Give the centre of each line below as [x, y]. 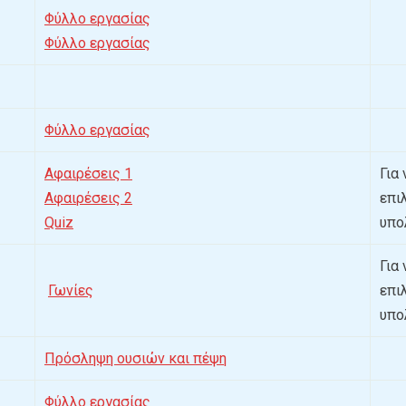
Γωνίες [71, 291]
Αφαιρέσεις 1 [88, 174]
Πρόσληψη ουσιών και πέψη [135, 359]
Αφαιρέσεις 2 [88, 198]
